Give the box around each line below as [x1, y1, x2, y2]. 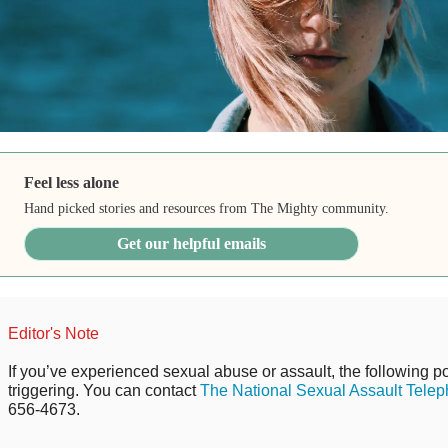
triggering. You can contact [7, 381, 200, 399]
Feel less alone [24, 173, 120, 191]
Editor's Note [7, 324, 99, 342]
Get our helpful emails [117, 234, 267, 252]
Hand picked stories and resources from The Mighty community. [24, 200, 390, 216]
